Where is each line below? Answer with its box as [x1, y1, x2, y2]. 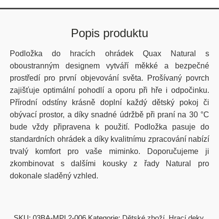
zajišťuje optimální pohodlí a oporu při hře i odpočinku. [10, 86, 209, 94]
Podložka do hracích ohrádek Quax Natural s [10, 49, 209, 58]
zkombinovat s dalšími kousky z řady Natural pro [10, 159, 209, 168]
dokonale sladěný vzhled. [10, 172, 98, 180]
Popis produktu [71, 26, 148, 40]
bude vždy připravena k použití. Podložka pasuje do [10, 123, 209, 131]
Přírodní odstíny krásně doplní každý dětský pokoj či [10, 98, 209, 107]
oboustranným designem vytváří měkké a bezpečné [10, 62, 209, 70]
